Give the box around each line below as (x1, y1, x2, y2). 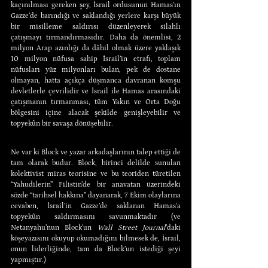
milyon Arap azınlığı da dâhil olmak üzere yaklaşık (11, 44, 181, 52)
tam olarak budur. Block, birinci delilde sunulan (11, 159, 181, 167)
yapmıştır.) (11, 255, 46, 264)
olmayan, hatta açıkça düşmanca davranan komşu (11, 76, 181, 84)
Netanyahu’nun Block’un (11, 223, 98, 232)
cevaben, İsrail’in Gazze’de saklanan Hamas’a (11, 202, 181, 210)
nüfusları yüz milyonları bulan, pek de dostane (11, 65, 181, 74)
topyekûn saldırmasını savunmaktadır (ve (11, 212, 181, 221)
